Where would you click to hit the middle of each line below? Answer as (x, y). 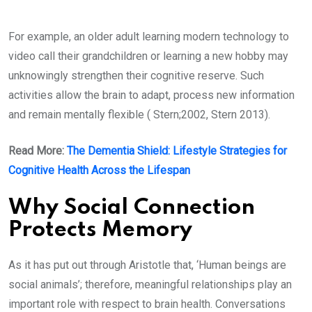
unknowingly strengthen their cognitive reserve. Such (136, 76)
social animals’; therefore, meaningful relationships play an (150, 285)
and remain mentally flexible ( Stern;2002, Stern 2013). (141, 115)
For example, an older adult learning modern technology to (149, 37)
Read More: (38, 151)
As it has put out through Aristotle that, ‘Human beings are (147, 265)
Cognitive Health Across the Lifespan (99, 171)
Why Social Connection (132, 208)
